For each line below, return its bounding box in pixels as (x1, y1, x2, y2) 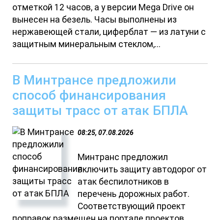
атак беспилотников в (78, 177, 169, 187)
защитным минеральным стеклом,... (12, 39, 161, 50)
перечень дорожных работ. (78, 189, 190, 199)
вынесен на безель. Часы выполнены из (12, 15, 177, 25)
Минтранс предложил (78, 152, 168, 163)
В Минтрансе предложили (12, 72, 177, 88)
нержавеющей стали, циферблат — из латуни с (12, 27, 206, 37)
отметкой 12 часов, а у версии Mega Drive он (12, 2, 194, 13)
